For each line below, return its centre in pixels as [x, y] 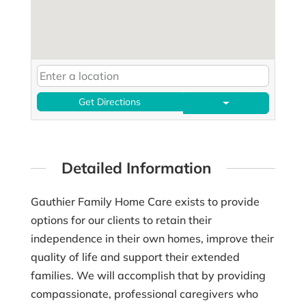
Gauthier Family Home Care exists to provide [145, 201]
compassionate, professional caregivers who [144, 293]
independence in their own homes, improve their [152, 238]
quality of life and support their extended [135, 256]
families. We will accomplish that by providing [148, 275]
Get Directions [110, 102]
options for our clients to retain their [121, 220]
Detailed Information [136, 168]
